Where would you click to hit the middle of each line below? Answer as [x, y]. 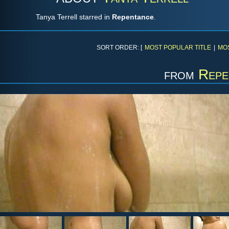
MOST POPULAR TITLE [178, 48]
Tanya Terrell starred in [74, 17]
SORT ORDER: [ [119, 48]
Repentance [133, 17]
